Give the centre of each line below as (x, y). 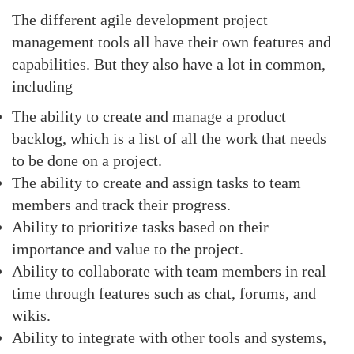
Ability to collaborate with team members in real (169, 271)
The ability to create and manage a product (149, 116)
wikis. (31, 315)
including (42, 86)
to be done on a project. (87, 160)
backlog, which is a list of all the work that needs (169, 138)
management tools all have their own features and (171, 42)
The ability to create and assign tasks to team (156, 183)
